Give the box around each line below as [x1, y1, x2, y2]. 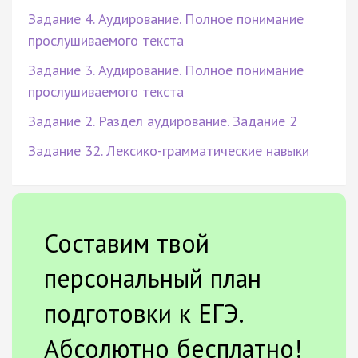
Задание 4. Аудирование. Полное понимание [28, 9, 304, 28]
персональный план [44, 261, 261, 295]
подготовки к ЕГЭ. [44, 296, 243, 330]
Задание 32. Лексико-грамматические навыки [28, 141, 309, 160]
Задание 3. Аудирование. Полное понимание [28, 60, 304, 79]
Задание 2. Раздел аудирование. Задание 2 [28, 111, 297, 130]
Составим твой [44, 225, 209, 260]
